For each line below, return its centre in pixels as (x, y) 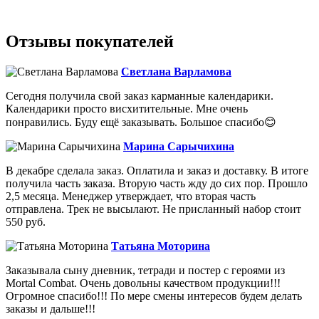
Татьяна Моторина (161, 246)
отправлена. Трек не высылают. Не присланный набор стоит (153, 209)
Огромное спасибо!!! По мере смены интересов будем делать (154, 296)
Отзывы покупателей (90, 41)
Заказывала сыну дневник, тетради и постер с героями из (145, 270)
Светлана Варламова (176, 71)
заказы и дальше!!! (51, 308)
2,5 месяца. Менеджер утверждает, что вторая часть (131, 196)
